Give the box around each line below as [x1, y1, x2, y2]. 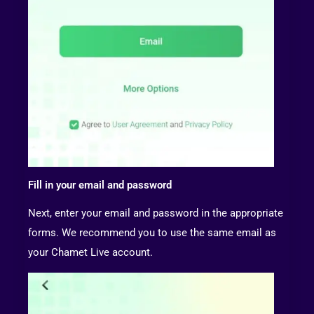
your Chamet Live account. [28, 245, 153, 259]
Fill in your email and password [28, 178, 172, 191]
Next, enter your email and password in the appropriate [28, 206, 283, 219]
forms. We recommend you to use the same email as [28, 226, 276, 239]
